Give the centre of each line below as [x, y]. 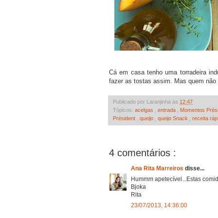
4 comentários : [143, 153]
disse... [195, 168]
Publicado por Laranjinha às [146, 101]
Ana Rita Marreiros [158, 168]
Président [125, 118]
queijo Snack [173, 118]
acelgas [145, 110]
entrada [167, 110]
